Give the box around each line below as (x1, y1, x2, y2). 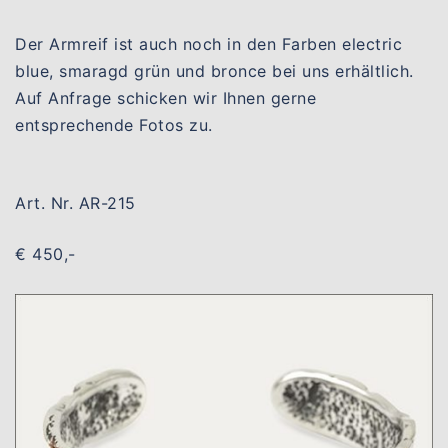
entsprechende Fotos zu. (15, 114, 213, 135)
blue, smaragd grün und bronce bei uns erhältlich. (15, 60, 414, 81)
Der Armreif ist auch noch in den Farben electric (15, 33, 402, 54)
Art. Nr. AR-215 (15, 192, 136, 213)
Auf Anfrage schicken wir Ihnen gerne (15, 87, 316, 108)
